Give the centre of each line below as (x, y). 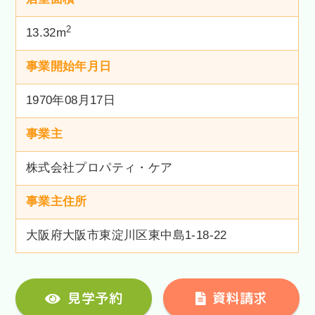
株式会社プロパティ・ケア (99, 168)
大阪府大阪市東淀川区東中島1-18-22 (126, 236)
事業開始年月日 (69, 67)
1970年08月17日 (71, 101)
